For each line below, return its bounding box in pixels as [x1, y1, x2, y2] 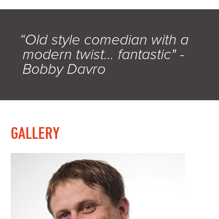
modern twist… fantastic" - [22, 45, 185, 64]
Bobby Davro [22, 60, 106, 78]
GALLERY [11, 123, 60, 142]
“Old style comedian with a [19, 31, 189, 49]
